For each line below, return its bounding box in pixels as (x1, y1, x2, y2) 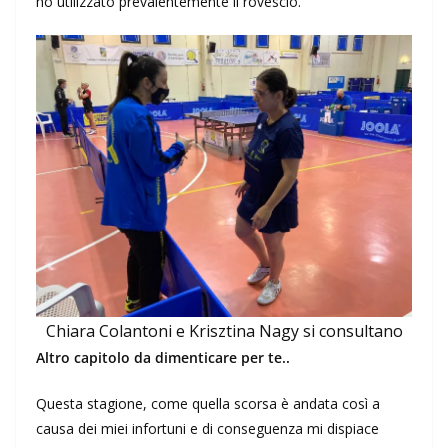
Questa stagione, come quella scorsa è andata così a (36, 394, 380, 414)
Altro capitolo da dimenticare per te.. (36, 348, 290, 368)
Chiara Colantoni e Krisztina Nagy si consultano (45, 320, 403, 343)
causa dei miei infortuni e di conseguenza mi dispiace (36, 419, 379, 439)
